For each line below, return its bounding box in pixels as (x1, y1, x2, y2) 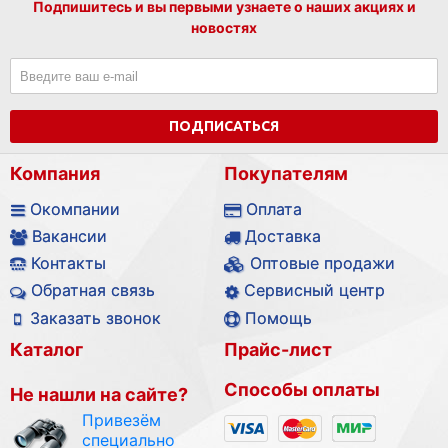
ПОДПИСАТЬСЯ (169, 117, 279, 134)
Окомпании (30, 198, 120, 219)
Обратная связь (31, 280, 155, 301)
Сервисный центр (244, 280, 385, 301)
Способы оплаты (224, 378, 380, 400)
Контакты (31, 253, 106, 274)
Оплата (246, 198, 302, 219)
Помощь (245, 307, 312, 328)
